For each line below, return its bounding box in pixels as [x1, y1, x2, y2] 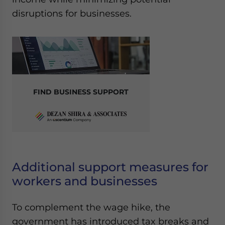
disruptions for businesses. [12, 8, 132, 19]
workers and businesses [12, 174, 157, 188]
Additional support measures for [12, 160, 208, 174]
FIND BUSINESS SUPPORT [33, 87, 129, 96]
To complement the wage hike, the [12, 202, 170, 212]
